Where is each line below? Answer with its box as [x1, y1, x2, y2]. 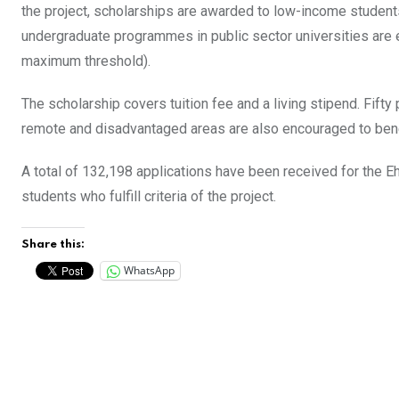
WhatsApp [124, 263, 175, 279]
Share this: [21, 238, 85, 250]
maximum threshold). [21, 52, 151, 69]
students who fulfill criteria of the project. [21, 187, 276, 205]
